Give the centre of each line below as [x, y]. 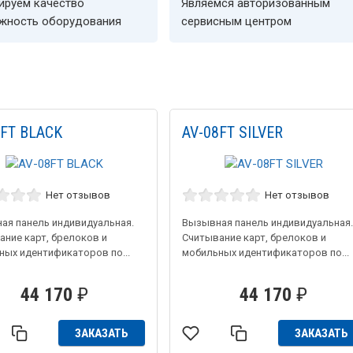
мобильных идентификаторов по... [266, 253]
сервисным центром [237, 21]
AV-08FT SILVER [233, 132]
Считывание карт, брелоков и [255, 238]
